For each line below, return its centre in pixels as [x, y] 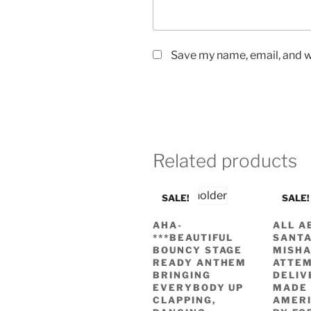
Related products [225, 160]
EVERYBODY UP [199, 287]
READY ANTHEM [200, 262]
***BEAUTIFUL [193, 237]
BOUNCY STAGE [198, 250]
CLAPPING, [184, 300]
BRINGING [182, 275]
